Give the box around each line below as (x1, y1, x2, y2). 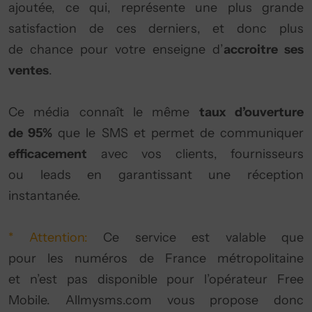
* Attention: (8, 230, 103, 245)
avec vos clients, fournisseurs (87, 146, 304, 162)
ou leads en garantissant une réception (8, 167, 304, 182)
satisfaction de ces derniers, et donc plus (8, 21, 304, 36)
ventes (8, 63, 49, 78)
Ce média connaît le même (8, 104, 199, 120)
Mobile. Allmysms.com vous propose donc (8, 292, 304, 308)
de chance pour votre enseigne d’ (8, 42, 224, 57)
